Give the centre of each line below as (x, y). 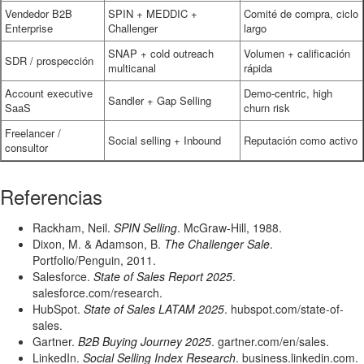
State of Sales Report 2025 (163, 276)
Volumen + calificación (297, 53)
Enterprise (29, 28)
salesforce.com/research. (97, 292)
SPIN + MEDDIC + (153, 13)
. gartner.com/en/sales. (270, 341)
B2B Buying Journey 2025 (145, 341)
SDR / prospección (49, 61)
